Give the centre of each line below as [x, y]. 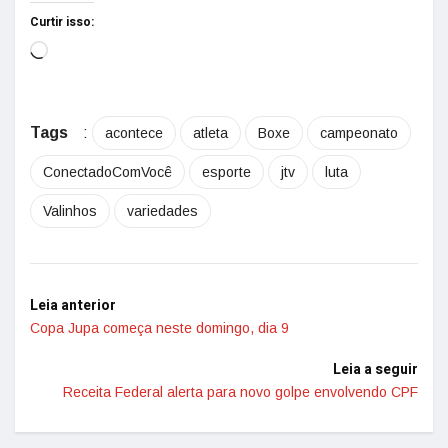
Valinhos [70, 211]
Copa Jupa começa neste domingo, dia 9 [159, 328]
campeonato [359, 133]
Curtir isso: [62, 22]
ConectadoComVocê [107, 172]
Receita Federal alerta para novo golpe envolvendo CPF [240, 392]
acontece [134, 133]
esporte [226, 172]
